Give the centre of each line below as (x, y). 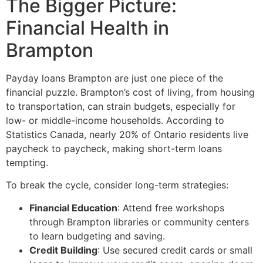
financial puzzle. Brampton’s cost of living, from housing (130, 92)
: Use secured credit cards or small (175, 250)
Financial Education (73, 208)
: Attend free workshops (171, 208)
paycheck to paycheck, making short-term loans (114, 148)
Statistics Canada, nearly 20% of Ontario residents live (127, 134)
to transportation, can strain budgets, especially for (121, 106)
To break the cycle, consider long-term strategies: (117, 185)
